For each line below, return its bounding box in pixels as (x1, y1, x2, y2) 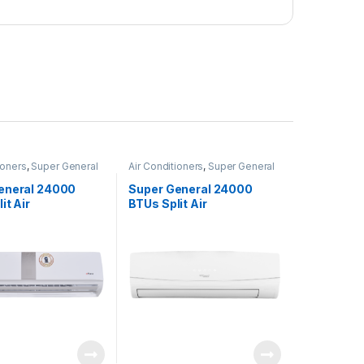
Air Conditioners (128, 159, 204, 172)
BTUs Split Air (128, 196, 207, 210)
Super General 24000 (128, 181, 253, 196)
